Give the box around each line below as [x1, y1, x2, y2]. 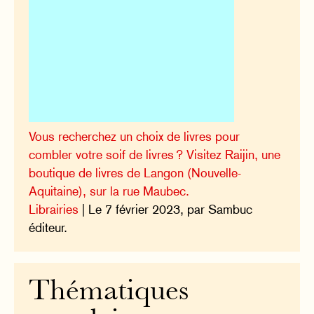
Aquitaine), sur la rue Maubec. [29, 184, 190, 198]
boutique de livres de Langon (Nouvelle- [29, 165, 242, 180]
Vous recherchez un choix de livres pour [29, 129, 240, 144]
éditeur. [29, 220, 68, 235]
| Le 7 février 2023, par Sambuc [78, 202, 253, 217]
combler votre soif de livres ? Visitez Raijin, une [29, 147, 281, 162]
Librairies [29, 202, 79, 217]
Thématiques [29, 278, 189, 306]
